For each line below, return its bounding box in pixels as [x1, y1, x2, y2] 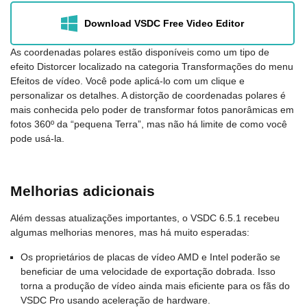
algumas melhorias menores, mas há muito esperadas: [10, 227, 249, 238]
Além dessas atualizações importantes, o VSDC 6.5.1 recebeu [10, 212, 280, 224]
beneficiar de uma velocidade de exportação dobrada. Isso [21, 266, 275, 278]
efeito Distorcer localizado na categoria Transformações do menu [10, 61, 293, 73]
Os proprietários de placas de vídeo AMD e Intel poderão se [21, 251, 280, 263]
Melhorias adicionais [10, 183, 155, 199]
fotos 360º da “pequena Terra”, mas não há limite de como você [10, 119, 287, 130]
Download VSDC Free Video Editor [84, 17, 244, 29]
